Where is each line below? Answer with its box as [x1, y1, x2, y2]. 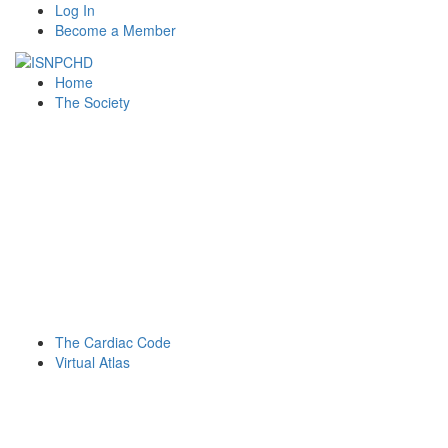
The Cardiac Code [55, 332, 171, 353]
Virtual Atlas [55, 352, 130, 373]
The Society [55, 92, 130, 113]
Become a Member [55, 20, 176, 40]
